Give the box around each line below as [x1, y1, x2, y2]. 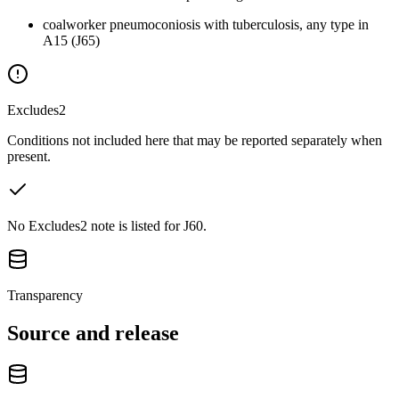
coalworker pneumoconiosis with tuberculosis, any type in [43, 16, 369, 32]
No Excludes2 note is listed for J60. [7, 217, 207, 233]
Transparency [7, 287, 83, 303]
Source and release [7, 321, 179, 345]
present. [7, 148, 51, 164]
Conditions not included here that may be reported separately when [7, 132, 382, 148]
